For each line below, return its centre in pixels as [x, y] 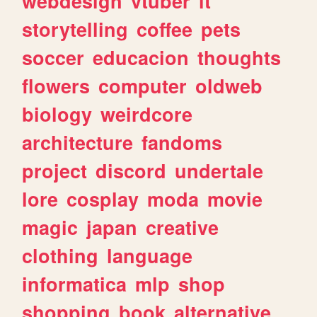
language [150, 255]
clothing [60, 255]
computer [143, 85]
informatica [75, 283]
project [55, 170]
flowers [56, 85]
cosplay [103, 198]
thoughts [240, 57]
